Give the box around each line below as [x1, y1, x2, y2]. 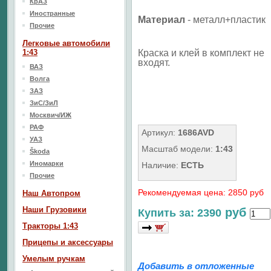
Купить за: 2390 [138, 207, 221, 219]
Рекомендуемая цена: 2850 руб [138, 188, 264, 197]
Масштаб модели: [142, 144, 215, 154]
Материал [138, 15, 185, 25]
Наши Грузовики [22, 205, 87, 214]
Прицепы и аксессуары [22, 238, 113, 247]
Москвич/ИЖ [30, 111, 71, 119]
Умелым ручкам [22, 254, 85, 263]
